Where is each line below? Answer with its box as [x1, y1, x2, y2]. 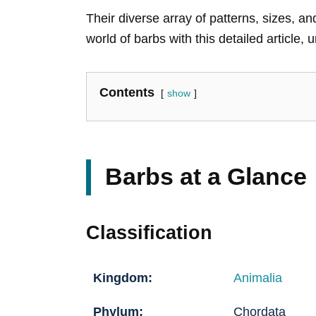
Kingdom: [93, 271, 152, 286]
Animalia [233, 271, 282, 286]
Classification [86, 222, 212, 244]
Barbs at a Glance [105, 163, 307, 190]
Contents [99, 85, 154, 100]
